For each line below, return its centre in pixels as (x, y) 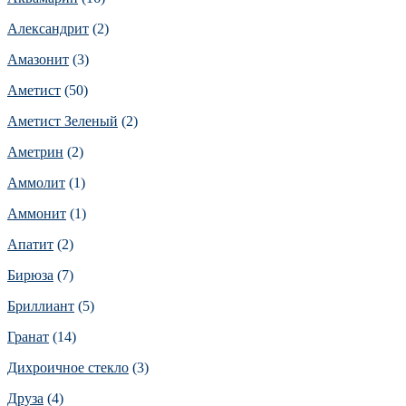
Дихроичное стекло (68, 367)
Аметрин (35, 151)
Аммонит (37, 213)
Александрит (48, 28)
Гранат (28, 336)
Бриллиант (41, 305)
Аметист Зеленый (63, 121)
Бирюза (30, 275)
